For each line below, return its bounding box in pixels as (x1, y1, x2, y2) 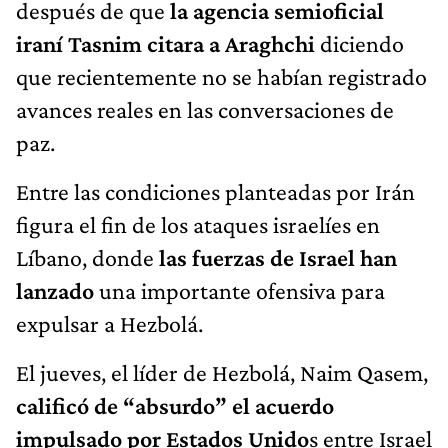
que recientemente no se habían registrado (16, 62, 427, 90)
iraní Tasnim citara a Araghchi (16, 29, 320, 57)
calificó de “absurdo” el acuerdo (16, 391, 334, 419)
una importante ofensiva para (99, 276, 385, 304)
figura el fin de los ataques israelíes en (16, 210, 380, 238)
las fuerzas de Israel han (159, 243, 397, 271)
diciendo (320, 29, 404, 57)
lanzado (16, 276, 99, 304)
